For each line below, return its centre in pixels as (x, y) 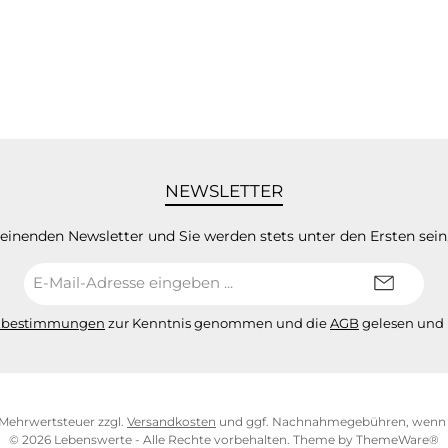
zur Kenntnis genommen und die (217, 322)
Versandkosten (171, 422)
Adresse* (210, 307)
